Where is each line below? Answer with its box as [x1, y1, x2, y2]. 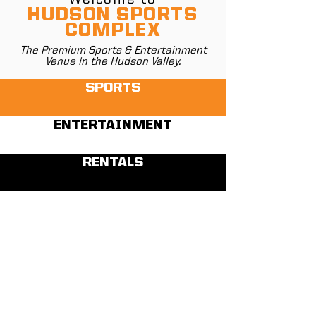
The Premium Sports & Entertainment [19, 45, 207, 56]
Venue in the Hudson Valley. [45, 56, 181, 68]
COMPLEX [64, 21, 162, 40]
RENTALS [83, 156, 143, 170]
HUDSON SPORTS [28, 6, 198, 25]
